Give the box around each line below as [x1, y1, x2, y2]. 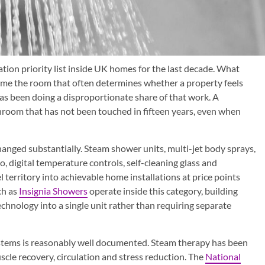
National [205, 250, 241, 262]
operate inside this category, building [88, 185, 238, 196]
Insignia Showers [19, 185, 88, 196]
